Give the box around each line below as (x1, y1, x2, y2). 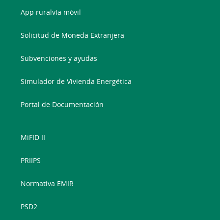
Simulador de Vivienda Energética (21, 77, 132, 86)
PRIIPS (21, 156, 41, 165)
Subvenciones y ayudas (21, 54, 98, 63)
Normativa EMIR (21, 179, 74, 188)
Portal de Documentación (21, 100, 104, 109)
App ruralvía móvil (21, 7, 82, 17)
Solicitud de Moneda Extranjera (21, 30, 125, 40)
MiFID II (21, 133, 46, 142)
